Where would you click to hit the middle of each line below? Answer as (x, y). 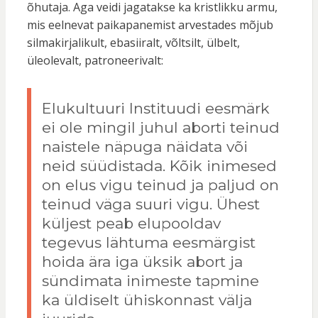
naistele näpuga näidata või (144, 147)
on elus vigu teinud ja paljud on (160, 185)
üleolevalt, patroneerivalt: (95, 61)
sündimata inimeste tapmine (150, 281)
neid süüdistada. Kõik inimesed (159, 166)
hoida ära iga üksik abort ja (142, 262)
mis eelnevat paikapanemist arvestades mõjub (150, 25)
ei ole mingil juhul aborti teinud (160, 128)
